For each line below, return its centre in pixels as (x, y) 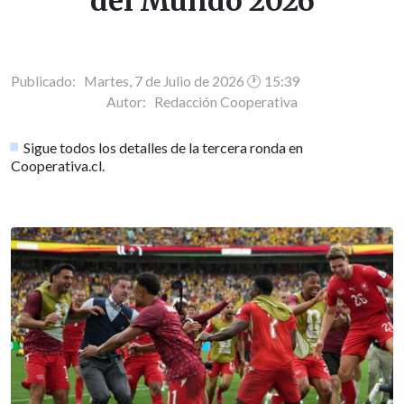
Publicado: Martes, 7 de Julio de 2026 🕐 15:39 (156, 81)
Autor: (130, 101)
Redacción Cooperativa (226, 101)
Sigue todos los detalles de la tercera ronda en (164, 147)
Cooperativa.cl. (58, 165)
